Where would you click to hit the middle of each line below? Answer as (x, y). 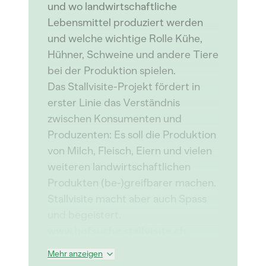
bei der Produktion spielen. (112, 71)
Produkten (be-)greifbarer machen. (132, 183)
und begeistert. (84, 215)
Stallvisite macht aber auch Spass (127, 199)
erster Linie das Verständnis (114, 103)
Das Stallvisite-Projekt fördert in (124, 87)
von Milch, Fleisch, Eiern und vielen (130, 151)
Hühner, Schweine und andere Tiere (133, 55)
